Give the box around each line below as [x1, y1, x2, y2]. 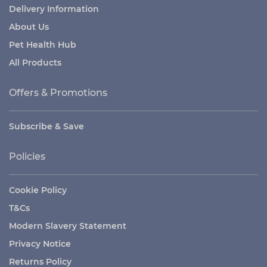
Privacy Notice [9, 238, 71, 249]
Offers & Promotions [9, 86, 107, 98]
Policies [9, 150, 45, 162]
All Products [9, 57, 61, 68]
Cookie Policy [9, 184, 67, 195]
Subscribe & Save [9, 120, 84, 132]
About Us [9, 21, 49, 32]
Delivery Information [9, 3, 99, 14]
